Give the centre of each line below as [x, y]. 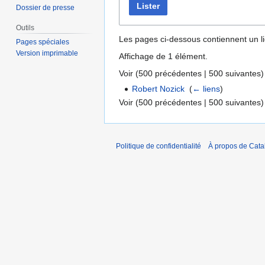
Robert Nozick [159, 88]
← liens [206, 88]
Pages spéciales [43, 42]
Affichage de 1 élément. [163, 56]
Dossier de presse [46, 8]
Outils [25, 28]
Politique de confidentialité [159, 146]
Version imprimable [47, 54]
